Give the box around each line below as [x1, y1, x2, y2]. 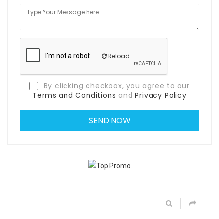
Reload [107, 51, 130, 60]
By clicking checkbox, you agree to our [41, 80, 190, 90]
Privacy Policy [135, 90, 187, 100]
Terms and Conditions [32, 90, 116, 100]
